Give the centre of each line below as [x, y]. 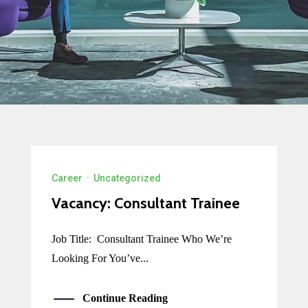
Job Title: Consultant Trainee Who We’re [141, 239]
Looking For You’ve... [100, 258]
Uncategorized [127, 178]
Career [67, 178]
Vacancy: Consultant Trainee [145, 203]
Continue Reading [125, 298]
